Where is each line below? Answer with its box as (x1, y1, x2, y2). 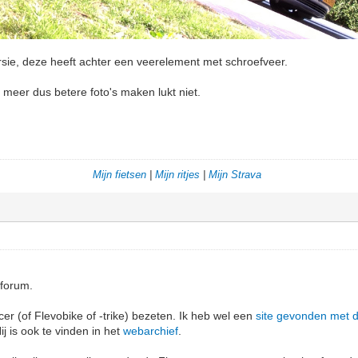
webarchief (123, 324, 179, 338)
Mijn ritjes (154, 169, 200, 181)
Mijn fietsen (92, 169, 146, 181)
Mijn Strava (208, 169, 261, 181)
